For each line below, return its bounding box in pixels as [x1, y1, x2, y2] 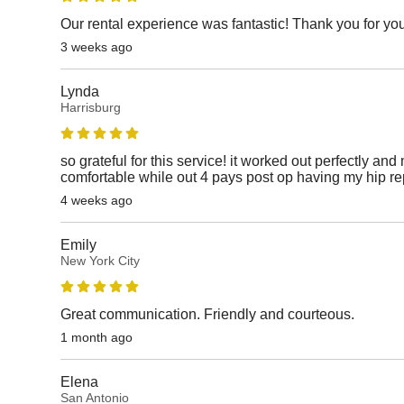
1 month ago [60, 329, 133, 344]
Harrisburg [60, 99, 122, 115]
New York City [60, 252, 141, 268]
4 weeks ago [60, 192, 133, 207]
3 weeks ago [60, 39, 133, 54]
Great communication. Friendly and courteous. [60, 306, 355, 322]
